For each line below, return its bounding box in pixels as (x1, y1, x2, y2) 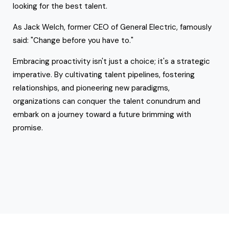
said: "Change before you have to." (13, 35, 135, 45)
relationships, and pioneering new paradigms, (13, 82, 170, 93)
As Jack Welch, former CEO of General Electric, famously (13, 21, 212, 32)
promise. (13, 122, 43, 133)
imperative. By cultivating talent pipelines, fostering (13, 69, 195, 80)
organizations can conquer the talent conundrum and (13, 96, 200, 106)
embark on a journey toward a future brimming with (13, 109, 191, 120)
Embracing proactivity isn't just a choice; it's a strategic (13, 56, 210, 66)
